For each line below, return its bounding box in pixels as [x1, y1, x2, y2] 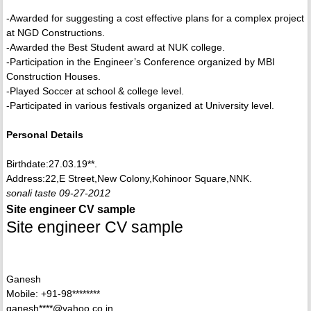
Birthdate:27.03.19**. [6, 158, 97, 170]
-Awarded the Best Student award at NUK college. [6, 42, 225, 53]
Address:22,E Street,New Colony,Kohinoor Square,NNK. [6, 173, 252, 185]
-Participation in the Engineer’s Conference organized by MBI [6, 56, 275, 68]
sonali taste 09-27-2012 [6, 187, 110, 199]
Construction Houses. [6, 71, 101, 83]
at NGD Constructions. [6, 27, 105, 39]
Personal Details [6, 129, 83, 141]
